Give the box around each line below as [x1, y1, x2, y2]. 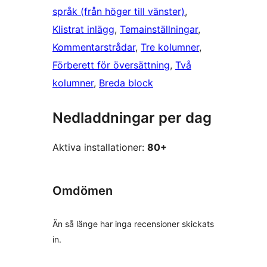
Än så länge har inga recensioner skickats [52, 218, 214, 229]
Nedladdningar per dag [52, 109, 212, 127]
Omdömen [52, 184, 113, 198]
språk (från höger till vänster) [52, 5, 185, 18]
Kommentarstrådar [52, 41, 135, 54]
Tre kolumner [141, 41, 199, 54]
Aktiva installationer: [52, 141, 147, 154]
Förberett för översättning [52, 59, 170, 72]
